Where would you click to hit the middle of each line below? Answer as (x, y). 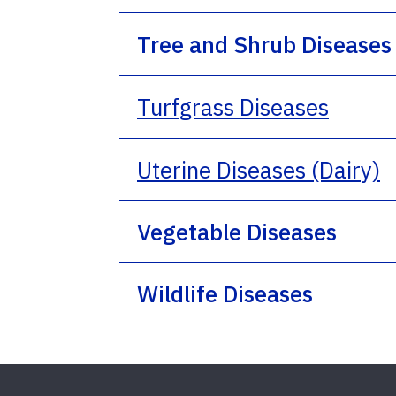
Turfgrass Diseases (233, 107)
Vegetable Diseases (237, 231)
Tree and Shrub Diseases (264, 44)
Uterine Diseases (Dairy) (259, 169)
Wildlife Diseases (225, 293)
